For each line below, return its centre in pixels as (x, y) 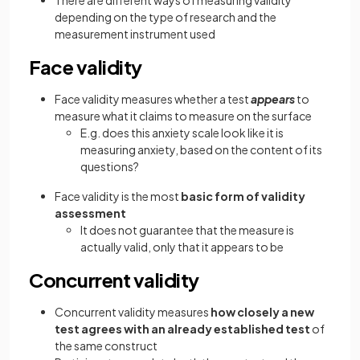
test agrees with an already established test (182, 329)
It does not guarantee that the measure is (187, 230)
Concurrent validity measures (132, 312)
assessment (90, 213)
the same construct (106, 346)
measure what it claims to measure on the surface (183, 116)
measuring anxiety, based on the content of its (201, 149)
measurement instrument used (135, 34)
